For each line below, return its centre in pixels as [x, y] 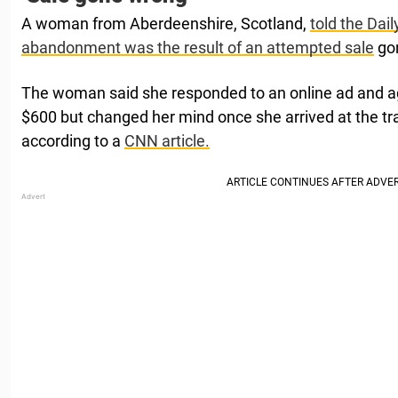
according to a [73, 140]
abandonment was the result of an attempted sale [198, 47]
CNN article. [167, 140]
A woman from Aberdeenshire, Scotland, [166, 23]
